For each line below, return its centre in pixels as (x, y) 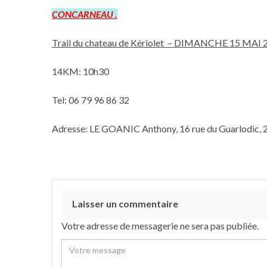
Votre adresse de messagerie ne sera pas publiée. (160, 225)
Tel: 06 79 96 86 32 (91, 100)
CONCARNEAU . (85, 14)
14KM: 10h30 (80, 71)
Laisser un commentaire (125, 203)
